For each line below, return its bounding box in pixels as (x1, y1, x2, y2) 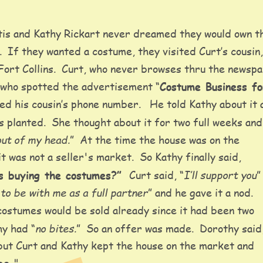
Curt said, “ (126, 168, 184, 183)
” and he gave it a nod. (148, 186, 259, 200)
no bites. (35, 220, 76, 236)
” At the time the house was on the (70, 133, 242, 147)
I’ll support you (184, 167, 257, 183)
